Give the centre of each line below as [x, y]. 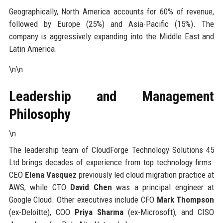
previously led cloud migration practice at [145, 174]
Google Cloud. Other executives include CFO [83, 199]
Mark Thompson [185, 199]
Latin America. [33, 49]
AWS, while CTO [40, 187]
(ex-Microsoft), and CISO [169, 212]
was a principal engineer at [163, 187]
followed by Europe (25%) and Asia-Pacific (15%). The [111, 24]
